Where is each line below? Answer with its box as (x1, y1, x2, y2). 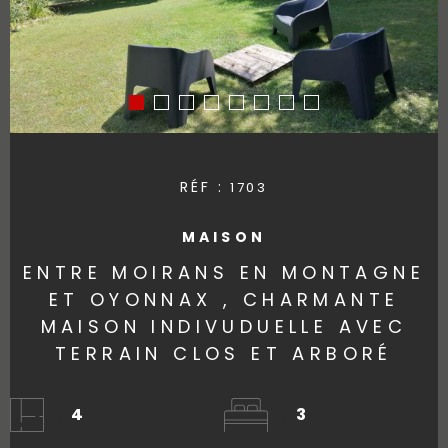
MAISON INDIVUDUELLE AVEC (40, 313, 408, 339)
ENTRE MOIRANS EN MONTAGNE (23, 259, 425, 285)
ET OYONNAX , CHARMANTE (48, 286, 400, 312)
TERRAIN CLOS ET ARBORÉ (55, 340, 393, 366)
